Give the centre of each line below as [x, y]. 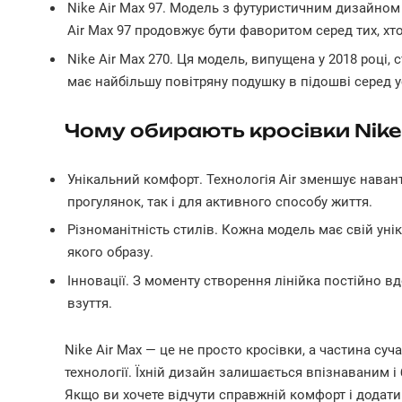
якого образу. [110, 253]
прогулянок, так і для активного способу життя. [220, 201]
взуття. [90, 303]
